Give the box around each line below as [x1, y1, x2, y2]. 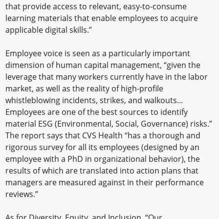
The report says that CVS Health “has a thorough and [5, 130, 201, 141]
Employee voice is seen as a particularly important [5, 48, 191, 59]
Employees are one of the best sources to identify [5, 107, 188, 118]
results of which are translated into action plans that [5, 165, 199, 176]
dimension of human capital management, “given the [5, 60, 201, 71]
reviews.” [5, 189, 39, 200]
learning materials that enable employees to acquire [5, 13, 198, 24]
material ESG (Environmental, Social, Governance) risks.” [5, 118, 213, 130]
